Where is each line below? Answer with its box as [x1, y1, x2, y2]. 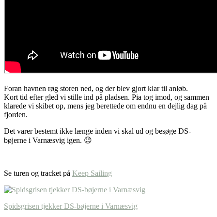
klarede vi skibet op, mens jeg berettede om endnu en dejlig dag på [4, 102, 207, 110]
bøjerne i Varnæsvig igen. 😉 [4, 136, 92, 145]
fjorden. [4, 110, 28, 119]
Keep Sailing [72, 169, 112, 178]
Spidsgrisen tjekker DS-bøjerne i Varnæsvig [4, 202, 138, 211]
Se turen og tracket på [4, 169, 72, 178]
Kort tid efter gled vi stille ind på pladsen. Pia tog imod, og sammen [4, 93, 209, 102]
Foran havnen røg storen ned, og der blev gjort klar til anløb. [4, 84, 188, 93]
